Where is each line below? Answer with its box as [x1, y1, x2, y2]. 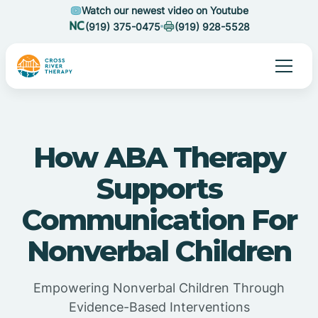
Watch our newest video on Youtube [81, 4, 248, 16]
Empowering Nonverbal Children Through [33, 280, 285, 295]
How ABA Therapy [33, 140, 285, 175]
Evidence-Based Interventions [68, 300, 250, 314]
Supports [96, 171, 222, 206]
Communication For [21, 202, 297, 237]
